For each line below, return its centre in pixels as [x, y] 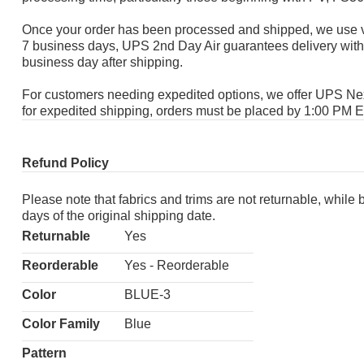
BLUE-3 [147, 294]
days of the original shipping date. [119, 215]
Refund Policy [65, 163]
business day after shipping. [102, 63]
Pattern [44, 353]
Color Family [61, 323]
